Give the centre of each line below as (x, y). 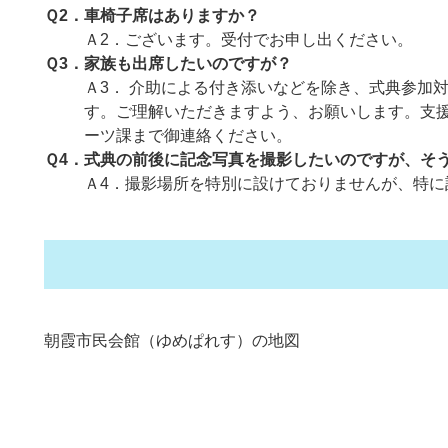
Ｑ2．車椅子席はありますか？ (152, 16)
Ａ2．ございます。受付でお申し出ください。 (248, 40)
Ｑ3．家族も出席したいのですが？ (168, 64)
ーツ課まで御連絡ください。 (188, 136)
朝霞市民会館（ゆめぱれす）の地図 (172, 340)
